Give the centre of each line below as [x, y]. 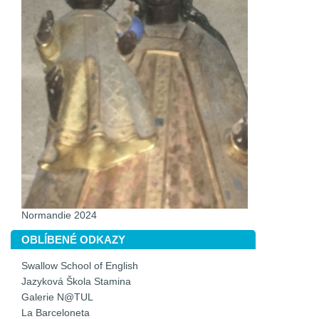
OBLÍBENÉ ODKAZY [73, 240]
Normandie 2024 [59, 215]
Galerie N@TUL [57, 297]
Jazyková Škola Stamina [76, 282]
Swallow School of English [80, 266]
